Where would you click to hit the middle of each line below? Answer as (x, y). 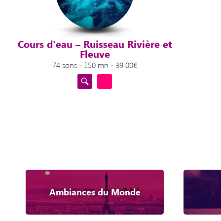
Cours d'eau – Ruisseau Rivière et (95, 44)
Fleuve (95, 54)
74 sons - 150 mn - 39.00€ (95, 65)
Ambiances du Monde (95, 192)
